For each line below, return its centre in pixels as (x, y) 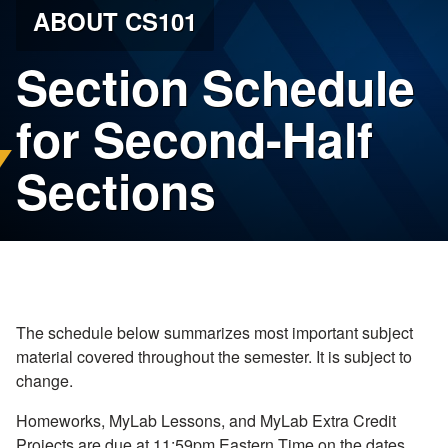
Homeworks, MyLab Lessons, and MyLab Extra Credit (206, 420)
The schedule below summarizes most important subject (214, 332)
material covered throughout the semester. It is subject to (214, 356)
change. (44, 380)
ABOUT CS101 (114, 20)
